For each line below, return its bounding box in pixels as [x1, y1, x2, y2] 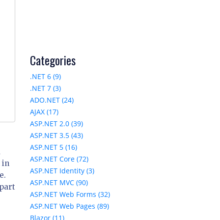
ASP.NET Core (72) [30, 154, 88, 164]
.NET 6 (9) [30, 72, 61, 82]
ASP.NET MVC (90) [30, 178, 88, 188]
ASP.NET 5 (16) [30, 142, 77, 152]
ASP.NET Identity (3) [30, 166, 94, 176]
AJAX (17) [30, 107, 58, 117]
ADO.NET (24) [30, 95, 74, 105]
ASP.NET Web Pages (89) [30, 201, 109, 211]
